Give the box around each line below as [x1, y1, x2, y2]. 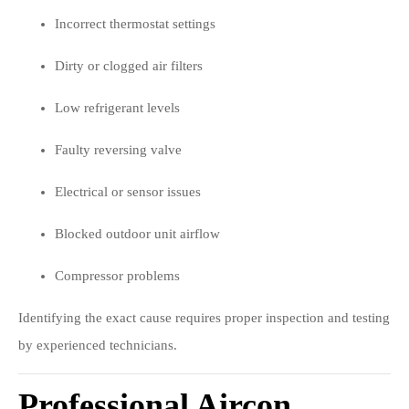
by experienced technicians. [18, 338, 177, 352]
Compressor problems [55, 268, 180, 283]
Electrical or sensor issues [55, 184, 201, 199]
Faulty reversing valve [55, 142, 182, 157]
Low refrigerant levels [55, 100, 180, 115]
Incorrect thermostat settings [55, 16, 215, 31]
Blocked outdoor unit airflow [55, 226, 220, 241]
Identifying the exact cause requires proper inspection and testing [18, 310, 390, 325]
